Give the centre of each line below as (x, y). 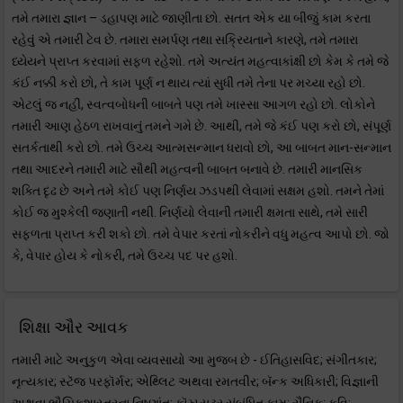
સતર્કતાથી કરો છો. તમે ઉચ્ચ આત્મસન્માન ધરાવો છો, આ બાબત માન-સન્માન (201, 148)
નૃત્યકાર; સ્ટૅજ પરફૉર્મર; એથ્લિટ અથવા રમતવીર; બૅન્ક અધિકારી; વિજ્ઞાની (195, 381)
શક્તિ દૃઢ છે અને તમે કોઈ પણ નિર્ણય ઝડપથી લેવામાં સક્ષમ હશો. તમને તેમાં (198, 191)
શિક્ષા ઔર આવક (74, 327)
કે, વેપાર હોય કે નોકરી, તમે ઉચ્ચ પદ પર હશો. (125, 255)
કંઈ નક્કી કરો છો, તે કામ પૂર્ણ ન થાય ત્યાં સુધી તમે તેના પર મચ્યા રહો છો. (188, 83)
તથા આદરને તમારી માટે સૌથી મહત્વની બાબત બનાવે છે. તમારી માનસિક (187, 169)
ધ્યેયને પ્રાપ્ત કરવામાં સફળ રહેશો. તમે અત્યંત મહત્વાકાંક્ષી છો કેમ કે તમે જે (200, 61)
